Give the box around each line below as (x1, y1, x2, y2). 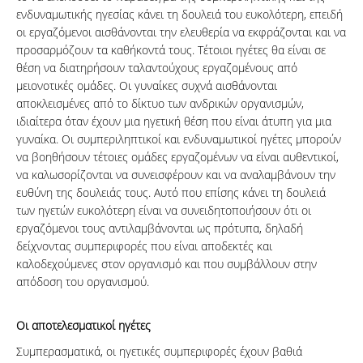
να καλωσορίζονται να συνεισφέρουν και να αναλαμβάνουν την (16, 167, 335, 183)
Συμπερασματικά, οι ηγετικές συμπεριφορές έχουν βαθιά (16, 344, 302, 360)
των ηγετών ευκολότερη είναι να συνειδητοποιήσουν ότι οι (16, 203, 311, 219)
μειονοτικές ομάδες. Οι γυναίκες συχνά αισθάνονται (16, 78, 277, 94)
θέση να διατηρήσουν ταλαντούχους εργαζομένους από (16, 60, 297, 76)
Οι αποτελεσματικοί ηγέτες (16, 318, 151, 334)
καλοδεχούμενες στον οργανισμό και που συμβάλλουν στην (16, 256, 317, 272)
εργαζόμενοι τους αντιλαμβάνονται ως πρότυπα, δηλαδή (16, 220, 303, 237)
